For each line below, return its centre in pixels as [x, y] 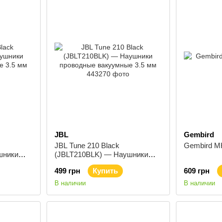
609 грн [197, 171]
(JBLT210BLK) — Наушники [101, 154]
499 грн [67, 171]
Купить [105, 171]
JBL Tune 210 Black [87, 145]
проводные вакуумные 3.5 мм [105, 163]
